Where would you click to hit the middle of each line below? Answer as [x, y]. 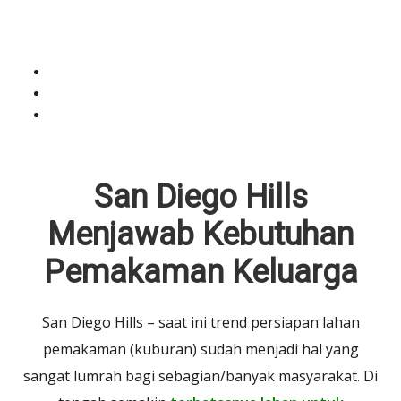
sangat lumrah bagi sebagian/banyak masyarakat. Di [200, 376]
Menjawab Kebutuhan [200, 235]
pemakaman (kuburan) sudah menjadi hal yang [200, 349]
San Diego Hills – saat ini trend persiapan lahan [200, 322]
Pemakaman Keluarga [200, 272]
